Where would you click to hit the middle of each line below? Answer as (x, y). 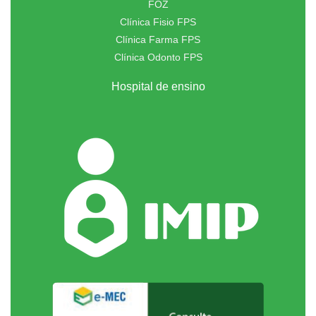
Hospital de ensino (158, 87)
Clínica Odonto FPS (158, 57)
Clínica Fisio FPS (158, 22)
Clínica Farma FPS (158, 40)
